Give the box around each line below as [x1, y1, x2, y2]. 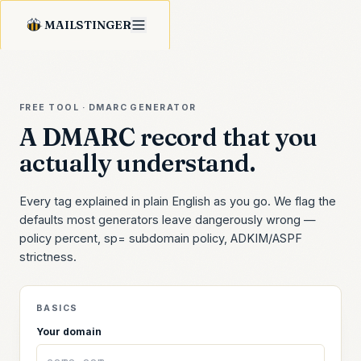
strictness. [19, 250, 77, 263]
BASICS [36, 303, 78, 313]
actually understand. [19, 147, 255, 178]
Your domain [36, 326, 102, 338]
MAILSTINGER [44, 18, 131, 32]
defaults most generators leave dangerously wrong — [19, 213, 316, 226]
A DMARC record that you [19, 122, 317, 152]
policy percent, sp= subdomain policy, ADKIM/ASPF [19, 231, 302, 245]
